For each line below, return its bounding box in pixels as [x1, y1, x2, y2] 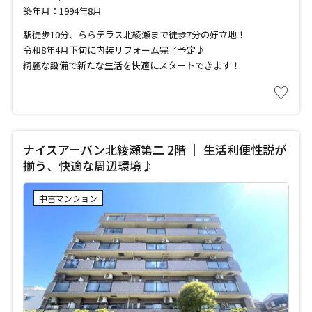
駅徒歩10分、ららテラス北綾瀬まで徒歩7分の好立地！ [22, 28, 246, 42]
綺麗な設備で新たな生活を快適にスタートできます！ [22, 58, 240, 72]
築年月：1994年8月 [22, 4, 102, 18]
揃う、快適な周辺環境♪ [22, 157, 153, 175]
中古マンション [38, 192, 97, 205]
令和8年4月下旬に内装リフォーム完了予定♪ [22, 43, 205, 57]
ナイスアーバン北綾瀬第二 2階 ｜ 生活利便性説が [22, 141, 286, 159]
